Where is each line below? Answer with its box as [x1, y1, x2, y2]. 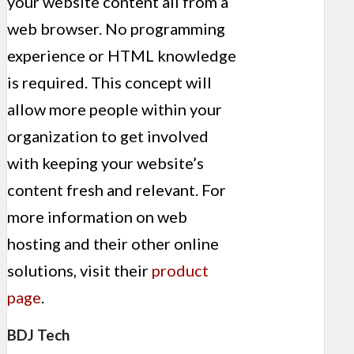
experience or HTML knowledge [7, 45, 236, 65]
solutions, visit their [7, 260, 152, 280]
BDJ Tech [7, 326, 70, 344]
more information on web [7, 206, 187, 226]
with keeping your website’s [7, 153, 204, 172]
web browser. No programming [7, 18, 225, 38]
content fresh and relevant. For [7, 179, 226, 199]
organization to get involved [7, 126, 209, 145]
